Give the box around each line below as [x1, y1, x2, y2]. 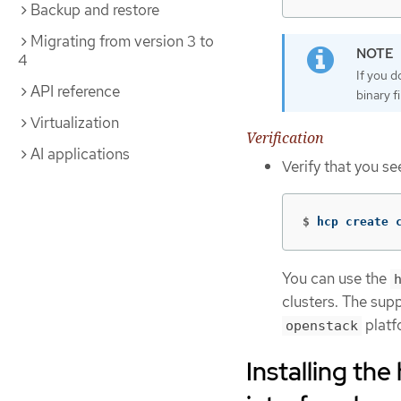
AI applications [30, 144, 130, 164]
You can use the [282, 268, 390, 288]
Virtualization [30, 113, 119, 132]
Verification [246, 128, 324, 149]
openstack [286, 317, 358, 334]
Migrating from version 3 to [30, 31, 214, 51]
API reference [30, 81, 120, 101]
